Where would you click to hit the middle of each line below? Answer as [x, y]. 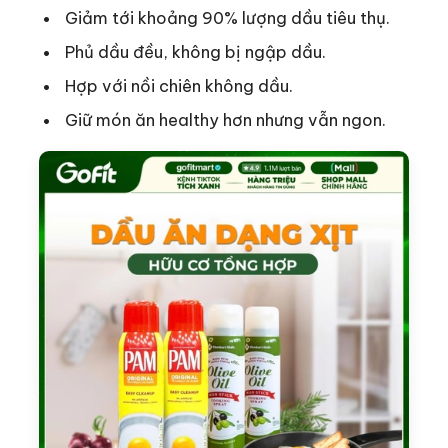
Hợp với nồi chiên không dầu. [179, 86]
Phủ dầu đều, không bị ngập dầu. [196, 52]
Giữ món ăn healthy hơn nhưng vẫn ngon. [226, 120]
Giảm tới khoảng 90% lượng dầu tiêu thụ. [228, 18]
